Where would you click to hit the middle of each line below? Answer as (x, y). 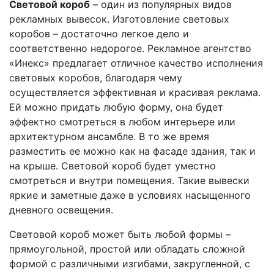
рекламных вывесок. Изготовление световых (119, 19)
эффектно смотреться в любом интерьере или (122, 121)
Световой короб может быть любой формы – (120, 234)
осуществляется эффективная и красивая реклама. (135, 92)
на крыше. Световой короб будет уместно (113, 165)
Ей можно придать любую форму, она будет (116, 107)
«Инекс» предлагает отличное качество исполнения (136, 63)
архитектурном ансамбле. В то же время (109, 136)
